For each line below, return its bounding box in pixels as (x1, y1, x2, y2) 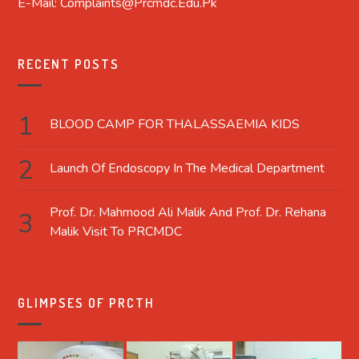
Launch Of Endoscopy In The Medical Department (50, 159, 325, 177)
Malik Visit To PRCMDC (50, 222, 183, 240)
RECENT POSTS (18, 55, 120, 72)
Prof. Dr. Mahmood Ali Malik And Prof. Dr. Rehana (50, 203, 327, 221)
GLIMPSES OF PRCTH (18, 294, 155, 311)
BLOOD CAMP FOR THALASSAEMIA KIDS (50, 115, 301, 133)
